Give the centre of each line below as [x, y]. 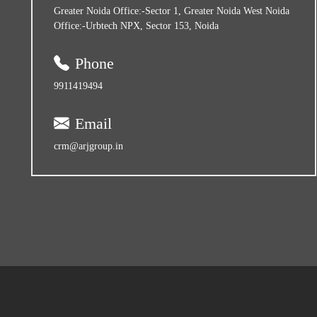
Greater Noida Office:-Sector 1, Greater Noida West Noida [172, 11]
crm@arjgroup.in [88, 146]
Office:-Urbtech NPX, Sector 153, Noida [136, 25]
